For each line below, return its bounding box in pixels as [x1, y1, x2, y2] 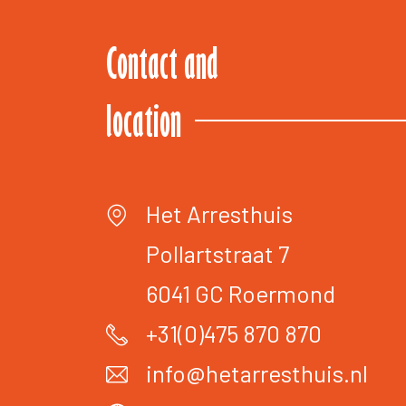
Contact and [106, 46, 218, 88]
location [106, 104, 181, 146]
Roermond [228, 279, 335, 308]
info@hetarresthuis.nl [146, 359, 368, 388]
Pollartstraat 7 [146, 239, 289, 268]
